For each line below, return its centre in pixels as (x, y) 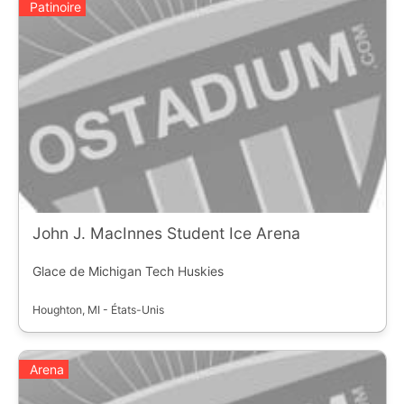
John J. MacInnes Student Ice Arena (166, 233)
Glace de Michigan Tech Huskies (128, 271)
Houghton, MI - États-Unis (98, 309)
